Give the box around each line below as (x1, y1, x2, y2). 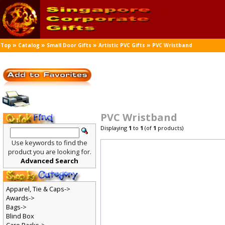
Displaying (100, 124, 130, 132)
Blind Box (6, 212, 35, 221)
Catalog (18, 42, 40, 49)
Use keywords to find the (12, 138, 88, 148)
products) (157, 124, 184, 132)
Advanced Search (21, 156, 79, 166)
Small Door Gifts (47, 42, 92, 49)
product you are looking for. (8, 147, 92, 157)
